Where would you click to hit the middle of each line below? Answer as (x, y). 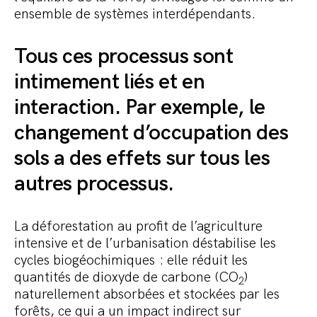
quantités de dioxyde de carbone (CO (126, 278)
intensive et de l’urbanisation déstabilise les (145, 244)
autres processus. (94, 184)
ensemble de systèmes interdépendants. (137, 15)
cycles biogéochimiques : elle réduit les (131, 261)
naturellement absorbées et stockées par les (147, 295)
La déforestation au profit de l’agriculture (138, 227)
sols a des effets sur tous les (142, 159)
